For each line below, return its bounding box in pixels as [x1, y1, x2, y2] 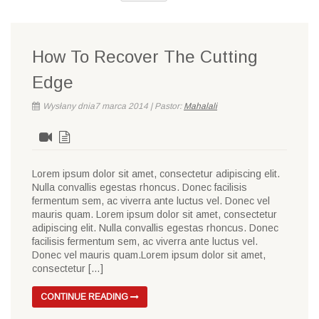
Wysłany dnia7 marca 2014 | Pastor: [43, 101, 184, 111]
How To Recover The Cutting [32, 47, 258, 66]
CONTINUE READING [41, 292, 130, 302]
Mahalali [184, 101, 217, 111]
